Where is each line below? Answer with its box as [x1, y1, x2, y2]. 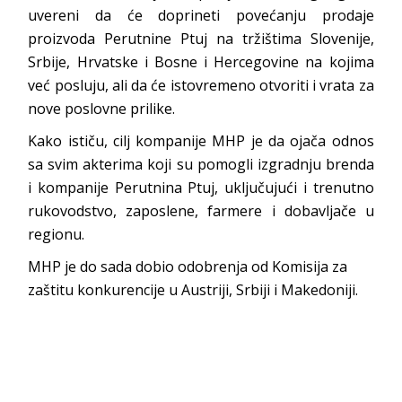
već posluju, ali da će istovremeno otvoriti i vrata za [28, 74, 374, 95]
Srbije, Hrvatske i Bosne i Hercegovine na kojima [28, 51, 374, 72]
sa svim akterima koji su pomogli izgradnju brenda [28, 153, 374, 174]
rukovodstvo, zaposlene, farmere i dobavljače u [28, 200, 374, 221]
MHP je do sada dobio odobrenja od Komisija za [28, 256, 348, 276]
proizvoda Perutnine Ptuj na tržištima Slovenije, [28, 28, 374, 48]
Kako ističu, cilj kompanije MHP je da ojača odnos [28, 130, 374, 151]
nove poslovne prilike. [28, 98, 176, 118]
